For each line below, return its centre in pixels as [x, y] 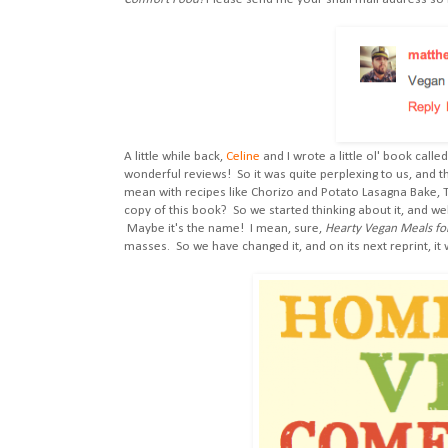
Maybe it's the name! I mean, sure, [224, 228]
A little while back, [175, 156]
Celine [243, 156]
